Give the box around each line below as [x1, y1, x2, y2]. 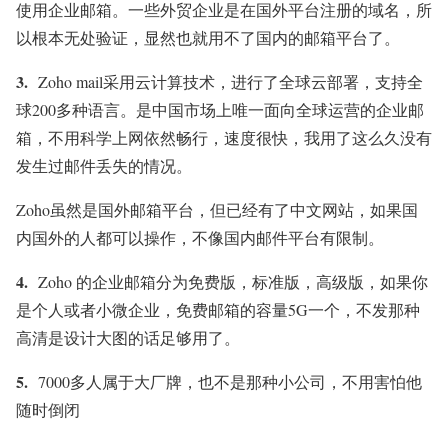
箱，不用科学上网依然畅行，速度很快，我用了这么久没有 [16, 127, 432, 149]
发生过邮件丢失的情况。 [16, 155, 192, 177]
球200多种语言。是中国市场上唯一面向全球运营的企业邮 [16, 99, 424, 121]
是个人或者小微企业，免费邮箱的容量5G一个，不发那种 [16, 299, 420, 321]
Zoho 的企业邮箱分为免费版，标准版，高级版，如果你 [38, 271, 428, 293]
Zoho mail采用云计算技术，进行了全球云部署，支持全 [38, 71, 423, 93]
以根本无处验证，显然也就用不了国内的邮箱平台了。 [16, 27, 400, 49]
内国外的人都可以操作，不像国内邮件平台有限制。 [16, 227, 384, 249]
